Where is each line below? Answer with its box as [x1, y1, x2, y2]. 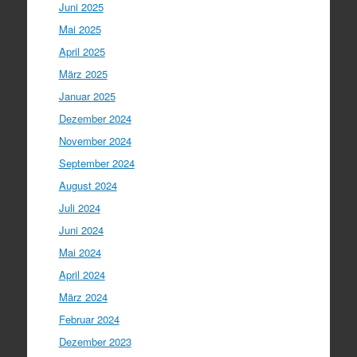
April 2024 [58, 267, 105, 282]
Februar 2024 [58, 312, 120, 327]
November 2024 [58, 133, 131, 148]
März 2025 [58, 66, 108, 81]
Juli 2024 [58, 200, 100, 215]
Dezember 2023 [58, 334, 131, 349]
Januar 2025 [58, 88, 116, 104]
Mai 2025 [58, 22, 101, 37]
